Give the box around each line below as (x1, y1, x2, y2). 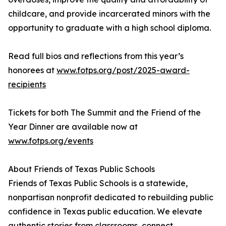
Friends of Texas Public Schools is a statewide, (8, 178, 188, 189)
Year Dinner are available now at (8, 122, 138, 132)
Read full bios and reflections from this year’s (8, 51, 184, 62)
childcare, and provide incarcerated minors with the (8, 9, 210, 19)
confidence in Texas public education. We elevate (8, 206, 202, 217)
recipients (8, 79, 46, 90)
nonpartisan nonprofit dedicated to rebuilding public (8, 192, 213, 203)
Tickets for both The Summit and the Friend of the (8, 107, 201, 118)
